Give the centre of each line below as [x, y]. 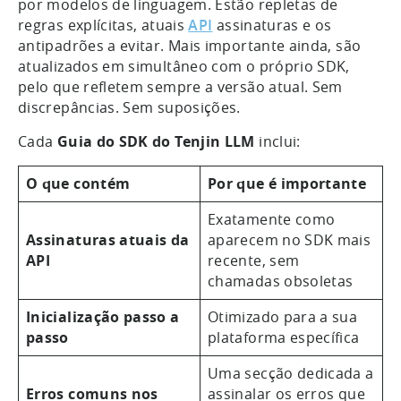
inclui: [280, 141]
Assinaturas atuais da [108, 239]
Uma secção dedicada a [291, 373]
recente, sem [254, 260]
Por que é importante [287, 183]
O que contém [78, 183]
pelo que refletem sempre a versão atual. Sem [180, 86]
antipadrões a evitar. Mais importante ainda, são [190, 45]
